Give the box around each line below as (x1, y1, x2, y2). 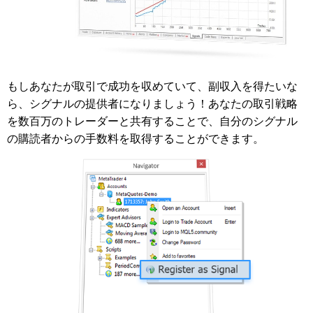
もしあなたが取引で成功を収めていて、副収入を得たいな (7, 78, 298, 94)
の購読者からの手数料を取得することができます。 (7, 130, 264, 146)
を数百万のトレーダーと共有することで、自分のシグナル (7, 112, 298, 129)
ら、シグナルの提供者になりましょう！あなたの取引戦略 (7, 95, 298, 111)
